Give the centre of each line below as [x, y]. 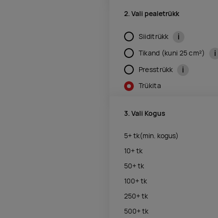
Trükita [150, 85]
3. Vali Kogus [145, 114]
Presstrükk [156, 69]
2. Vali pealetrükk [152, 14]
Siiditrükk [154, 36]
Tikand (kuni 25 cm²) [173, 53]
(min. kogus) [159, 136]
